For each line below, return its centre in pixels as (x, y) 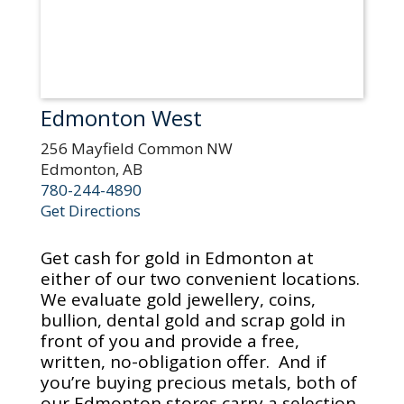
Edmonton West (121, 118)
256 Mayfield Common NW (136, 149)
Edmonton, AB (91, 170)
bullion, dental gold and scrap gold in (193, 321)
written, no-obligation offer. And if (183, 362)
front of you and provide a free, (170, 341)
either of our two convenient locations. (200, 279)
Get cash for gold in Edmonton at (177, 258)
